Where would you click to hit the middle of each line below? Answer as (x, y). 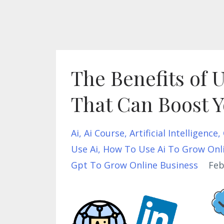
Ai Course (104, 133)
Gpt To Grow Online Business (134, 165)
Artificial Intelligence (174, 133)
